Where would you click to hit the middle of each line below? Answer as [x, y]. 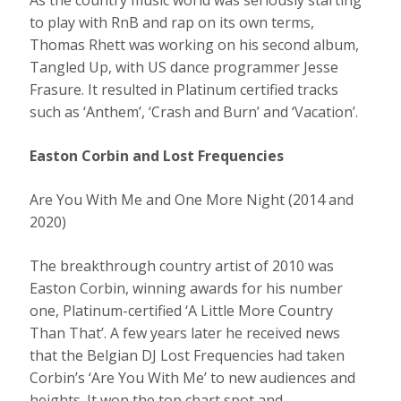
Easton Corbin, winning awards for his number [187, 289]
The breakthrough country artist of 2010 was [182, 266]
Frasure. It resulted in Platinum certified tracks [184, 90]
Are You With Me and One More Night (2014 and [192, 200]
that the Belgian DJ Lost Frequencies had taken [188, 356]
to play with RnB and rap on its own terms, [172, 23]
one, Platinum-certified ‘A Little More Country [182, 311]
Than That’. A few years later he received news [185, 333]
